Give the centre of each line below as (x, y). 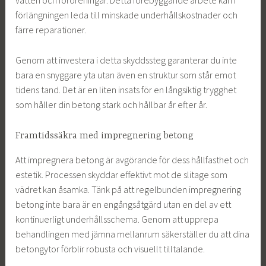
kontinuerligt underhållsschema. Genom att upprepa (117, 219)
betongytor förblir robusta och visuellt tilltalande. (110, 248)
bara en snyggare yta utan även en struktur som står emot (126, 75)
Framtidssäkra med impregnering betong (105, 136)
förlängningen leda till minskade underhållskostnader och (127, 15)
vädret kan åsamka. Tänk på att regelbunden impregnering (129, 189)
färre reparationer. (51, 30)
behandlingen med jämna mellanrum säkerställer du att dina (133, 234)
